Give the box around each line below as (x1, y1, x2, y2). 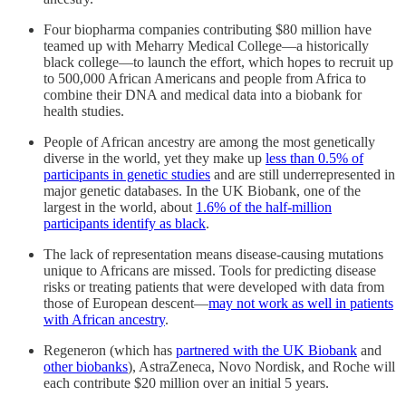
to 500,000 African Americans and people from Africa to (43, 71, 366, 87)
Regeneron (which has (43, 343, 176, 359)
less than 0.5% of (266, 150, 363, 167)
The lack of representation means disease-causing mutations (43, 246, 383, 263)
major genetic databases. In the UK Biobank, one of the (43, 183, 361, 199)
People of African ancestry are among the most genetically (43, 134, 375, 150)
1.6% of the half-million (196, 199, 332, 216)
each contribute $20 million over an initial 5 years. (43, 375, 329, 391)
